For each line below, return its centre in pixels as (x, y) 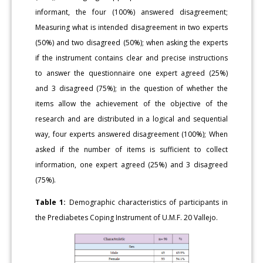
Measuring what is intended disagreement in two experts (131, 27)
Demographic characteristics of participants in (147, 202)
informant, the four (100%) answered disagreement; (131, 12)
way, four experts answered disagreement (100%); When (131, 134)
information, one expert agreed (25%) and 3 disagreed (131, 164)
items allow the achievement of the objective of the (131, 103)
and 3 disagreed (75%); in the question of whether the (131, 88)
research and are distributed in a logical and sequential (131, 119)
